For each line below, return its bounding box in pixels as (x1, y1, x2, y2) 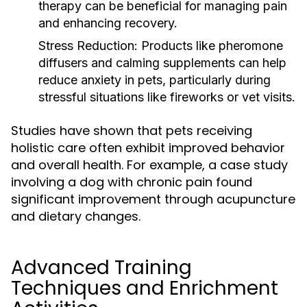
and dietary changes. (11, 208, 140, 225)
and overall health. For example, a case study (11, 156, 288, 173)
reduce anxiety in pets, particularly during (38, 73, 271, 87)
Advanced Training (11, 254, 192, 281)
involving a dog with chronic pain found (11, 173, 252, 191)
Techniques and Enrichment (11, 275, 278, 302)
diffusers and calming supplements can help (38, 56, 286, 70)
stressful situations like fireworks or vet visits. (38, 90, 295, 104)
